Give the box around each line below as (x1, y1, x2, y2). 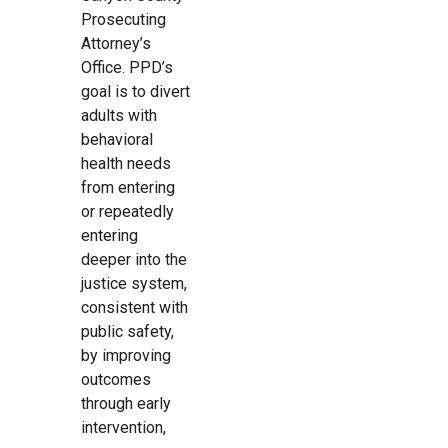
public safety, (80, 322, 174, 342)
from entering (80, 178, 175, 198)
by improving (80, 346, 171, 366)
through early (80, 394, 171, 414)
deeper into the (80, 250, 187, 270)
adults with (80, 106, 157, 126)
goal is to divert (80, 82, 190, 102)
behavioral (80, 130, 153, 150)
